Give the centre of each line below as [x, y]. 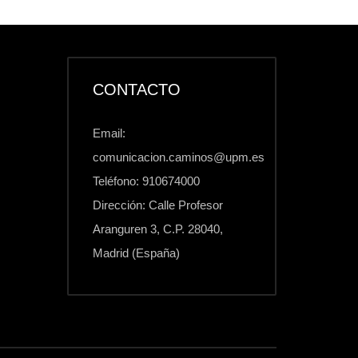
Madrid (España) [136, 253]
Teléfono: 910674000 [146, 181]
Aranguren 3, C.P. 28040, [157, 229]
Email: [109, 133]
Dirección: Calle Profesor [157, 205]
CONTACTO [136, 89]
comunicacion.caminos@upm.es [178, 157]
